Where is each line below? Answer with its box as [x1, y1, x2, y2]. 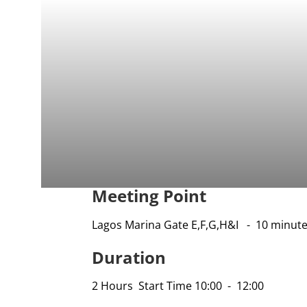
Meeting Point [92, 184, 207, 207]
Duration [92, 245, 167, 269]
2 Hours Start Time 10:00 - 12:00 [92, 278, 265, 294]
